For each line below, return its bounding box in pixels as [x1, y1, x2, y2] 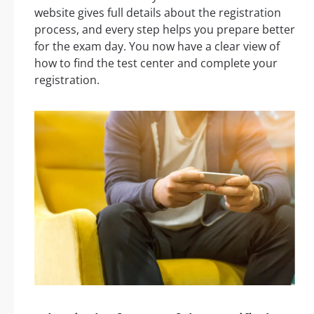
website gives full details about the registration [34, 4, 281, 20]
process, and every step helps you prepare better [34, 21, 295, 37]
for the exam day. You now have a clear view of [34, 38, 280, 54]
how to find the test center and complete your [34, 55, 278, 71]
